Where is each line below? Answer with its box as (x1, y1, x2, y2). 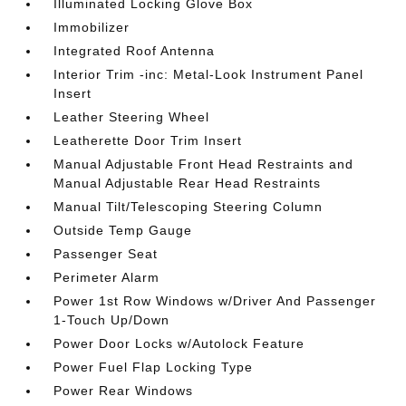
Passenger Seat (53, 246, 159, 261)
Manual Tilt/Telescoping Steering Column (53, 199, 324, 214)
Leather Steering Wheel (53, 110, 210, 124)
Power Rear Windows (53, 383, 194, 398)
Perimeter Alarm (53, 270, 160, 285)
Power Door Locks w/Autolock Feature (53, 336, 305, 351)
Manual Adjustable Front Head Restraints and (53, 157, 354, 171)
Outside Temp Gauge (53, 223, 193, 237)
